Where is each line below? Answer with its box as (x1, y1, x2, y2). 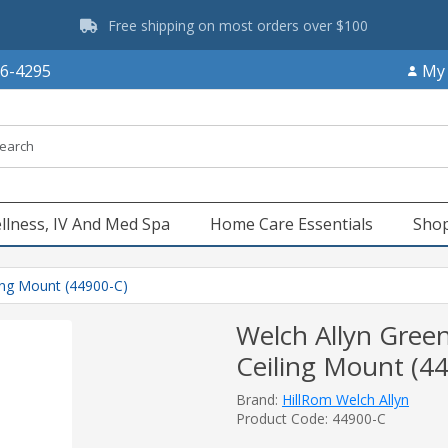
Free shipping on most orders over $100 (108, 15, 368, 35)
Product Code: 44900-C (236, 409, 386, 428)
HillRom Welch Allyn (282, 390, 409, 409)
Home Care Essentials (210, 213, 373, 235)
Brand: (236, 390, 282, 409)
